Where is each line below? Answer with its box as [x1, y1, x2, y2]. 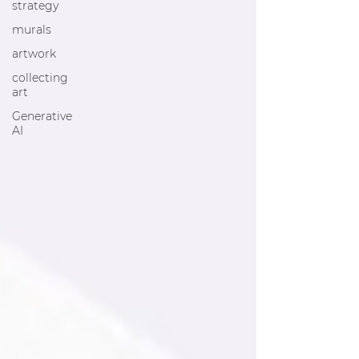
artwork [12, 46, 56, 61]
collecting [12, 71, 68, 85]
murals [12, 22, 51, 37]
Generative [12, 109, 72, 123]
